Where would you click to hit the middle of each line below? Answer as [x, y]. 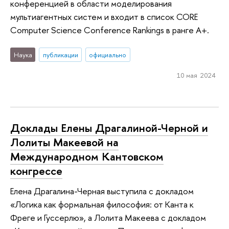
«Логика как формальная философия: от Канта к [102, 204]
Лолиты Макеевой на [64, 142]
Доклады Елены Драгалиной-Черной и [109, 128]
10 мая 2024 [196, 75]
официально [108, 55]
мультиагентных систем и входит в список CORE [104, 16]
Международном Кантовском [87, 156]
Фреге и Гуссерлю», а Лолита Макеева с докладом [108, 218]
